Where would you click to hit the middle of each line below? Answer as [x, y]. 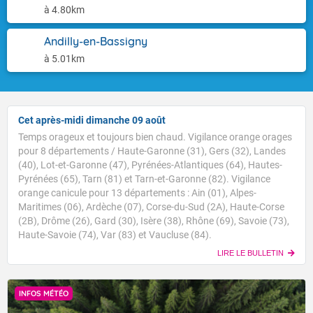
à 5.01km [64, 59]
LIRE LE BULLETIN [250, 253]
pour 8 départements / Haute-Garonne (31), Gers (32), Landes [152, 151]
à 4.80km [64, 10]
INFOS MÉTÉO [44, 293]
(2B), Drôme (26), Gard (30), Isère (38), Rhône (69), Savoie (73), [154, 221]
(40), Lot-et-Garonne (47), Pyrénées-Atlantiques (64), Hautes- [150, 165]
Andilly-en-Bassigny [96, 41]
